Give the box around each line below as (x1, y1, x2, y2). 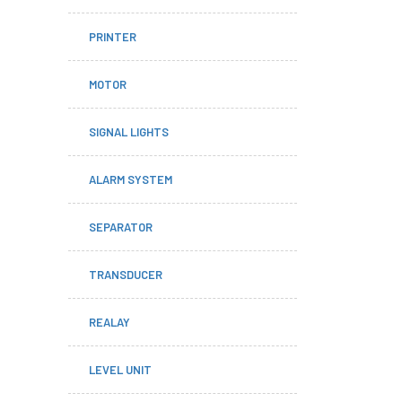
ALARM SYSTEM (89, 172, 172, 187)
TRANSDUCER (89, 267, 162, 282)
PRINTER (89, 30, 136, 44)
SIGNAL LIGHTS (89, 125, 169, 139)
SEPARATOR (89, 220, 153, 234)
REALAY (89, 315, 130, 329)
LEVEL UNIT (89, 363, 152, 377)
